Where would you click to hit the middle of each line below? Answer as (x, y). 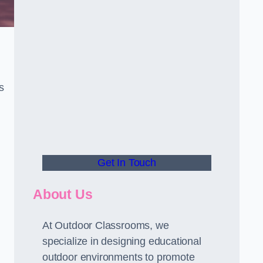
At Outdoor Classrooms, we (106, 225)
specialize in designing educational (122, 241)
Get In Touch (127, 163)
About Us (63, 194)
